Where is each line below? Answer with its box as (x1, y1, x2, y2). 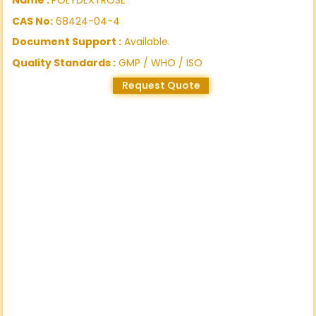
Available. (121, 35, 171, 49)
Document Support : (12, 35, 122, 49)
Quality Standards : (12, 55, 116, 70)
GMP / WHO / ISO (116, 55, 203, 70)
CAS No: (12, 13, 54, 28)
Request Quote (121, 78, 200, 93)
